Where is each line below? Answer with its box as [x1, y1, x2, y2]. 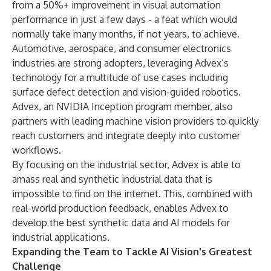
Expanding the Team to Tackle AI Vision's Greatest [12, 246, 252, 258]
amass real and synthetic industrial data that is [12, 173, 212, 185]
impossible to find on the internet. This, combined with [12, 188, 252, 200]
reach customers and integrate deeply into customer [12, 129, 240, 142]
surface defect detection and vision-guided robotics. [12, 86, 241, 98]
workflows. [12, 144, 61, 156]
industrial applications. [12, 231, 109, 243]
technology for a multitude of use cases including [12, 71, 228, 83]
